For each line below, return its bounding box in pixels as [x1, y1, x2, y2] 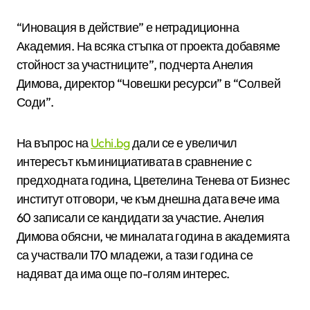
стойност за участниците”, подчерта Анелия [17, 56, 253, 73]
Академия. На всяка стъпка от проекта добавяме [17, 37, 280, 54]
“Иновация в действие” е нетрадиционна [17, 19, 239, 35]
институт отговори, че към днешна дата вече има [17, 190, 280, 207]
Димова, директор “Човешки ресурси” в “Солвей [17, 75, 281, 91]
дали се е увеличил [129, 134, 237, 151]
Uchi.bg [90, 134, 130, 151]
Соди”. [17, 93, 57, 110]
